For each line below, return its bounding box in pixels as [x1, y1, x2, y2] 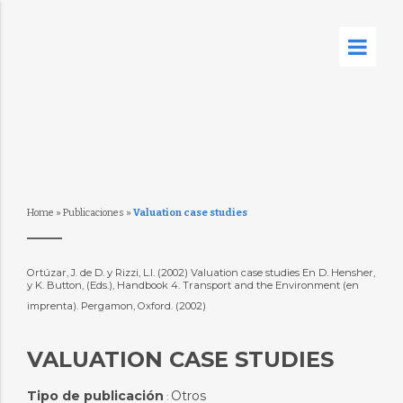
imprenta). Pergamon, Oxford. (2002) [26, 300, 209, 312]
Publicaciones [62, 207, 124, 219]
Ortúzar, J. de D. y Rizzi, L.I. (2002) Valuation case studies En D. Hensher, [26, 266, 375, 279]
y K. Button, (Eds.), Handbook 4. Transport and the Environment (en [26, 279, 359, 291]
